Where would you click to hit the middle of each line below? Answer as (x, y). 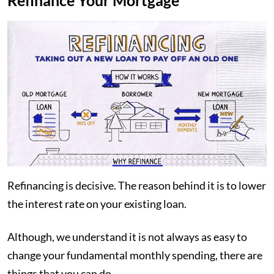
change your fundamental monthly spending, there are (135, 255)
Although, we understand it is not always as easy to (127, 237)
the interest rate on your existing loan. (97, 204)
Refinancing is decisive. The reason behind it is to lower (137, 186)
